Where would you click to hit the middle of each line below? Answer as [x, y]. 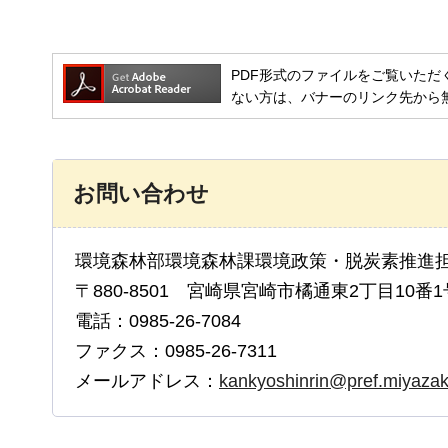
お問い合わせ [141, 194]
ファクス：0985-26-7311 [176, 351]
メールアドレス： [147, 381]
